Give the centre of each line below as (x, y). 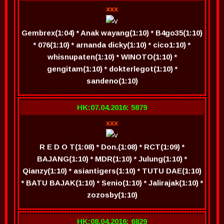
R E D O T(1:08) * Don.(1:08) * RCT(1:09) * (112, 147)
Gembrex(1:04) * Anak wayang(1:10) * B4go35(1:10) (112, 33)
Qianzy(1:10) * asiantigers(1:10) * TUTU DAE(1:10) (112, 171)
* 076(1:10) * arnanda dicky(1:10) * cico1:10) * (112, 45)
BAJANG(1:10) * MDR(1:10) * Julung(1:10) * (112, 159)
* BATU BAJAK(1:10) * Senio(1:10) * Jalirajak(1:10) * (112, 183)
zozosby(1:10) (112, 195)
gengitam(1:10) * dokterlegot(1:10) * (112, 69)
